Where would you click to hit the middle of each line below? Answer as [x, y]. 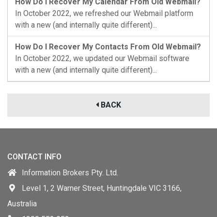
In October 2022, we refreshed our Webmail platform [104, 13]
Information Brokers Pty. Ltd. [70, 173]
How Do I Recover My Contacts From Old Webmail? [108, 47]
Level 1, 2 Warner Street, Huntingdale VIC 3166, [102, 188]
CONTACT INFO [34, 157]
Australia [22, 204]
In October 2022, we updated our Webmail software [102, 58]
